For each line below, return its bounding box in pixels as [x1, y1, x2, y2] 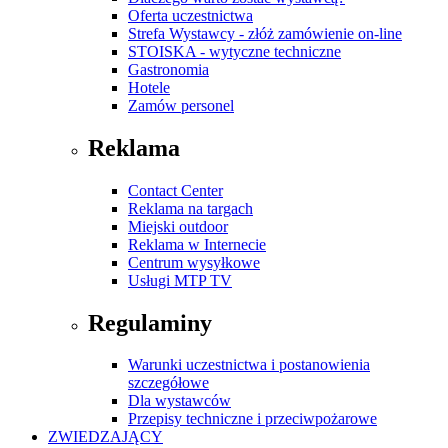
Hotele [128, 78, 170, 96]
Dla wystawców [128, 392, 231, 410]
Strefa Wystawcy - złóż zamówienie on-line [128, 24, 402, 42]
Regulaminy [88, 309, 212, 336]
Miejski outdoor [128, 217, 228, 235]
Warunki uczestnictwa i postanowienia [128, 356, 370, 374]
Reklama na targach [128, 199, 253, 217]
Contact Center [128, 181, 223, 199]
